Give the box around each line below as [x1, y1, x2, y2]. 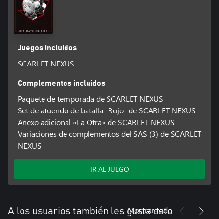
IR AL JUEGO [90, 164, 129, 174]
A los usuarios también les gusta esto [8, 206, 173, 217]
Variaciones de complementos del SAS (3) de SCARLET [17, 129, 201, 139]
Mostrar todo [128, 205, 172, 216]
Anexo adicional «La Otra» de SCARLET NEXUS [17, 117, 175, 128]
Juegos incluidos [17, 44, 77, 52]
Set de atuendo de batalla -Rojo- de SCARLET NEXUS [17, 105, 196, 116]
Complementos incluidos [17, 79, 105, 88]
